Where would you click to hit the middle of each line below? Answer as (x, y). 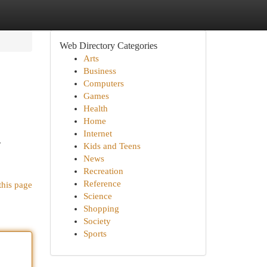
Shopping (101, 209)
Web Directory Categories (108, 46)
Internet (97, 133)
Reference (102, 184)
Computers (103, 83)
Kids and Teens (112, 146)
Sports (95, 234)
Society (97, 221)
